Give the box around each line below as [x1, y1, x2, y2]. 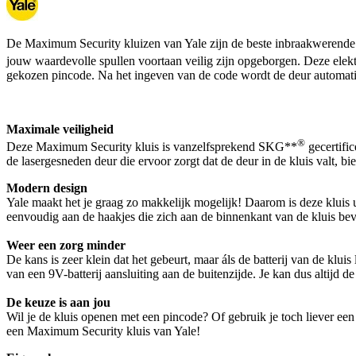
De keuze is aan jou [6, 296, 110, 310]
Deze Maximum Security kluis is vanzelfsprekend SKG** [6, 140, 297, 154]
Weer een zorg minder [6, 238, 126, 253]
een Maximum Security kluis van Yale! [6, 324, 200, 339]
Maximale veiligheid [6, 122, 114, 137]
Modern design [6, 181, 87, 195]
